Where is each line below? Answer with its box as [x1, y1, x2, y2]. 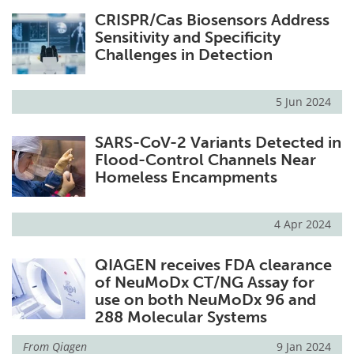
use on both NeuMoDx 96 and [94, 290, 316, 310]
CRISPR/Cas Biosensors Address [94, 10, 330, 30]
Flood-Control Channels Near [94, 150, 316, 170]
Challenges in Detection [94, 45, 273, 65]
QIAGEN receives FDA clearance [94, 255, 332, 275]
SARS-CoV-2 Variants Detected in [94, 133, 341, 153]
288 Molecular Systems [94, 307, 267, 327]
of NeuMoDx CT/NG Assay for [94, 273, 314, 292]
